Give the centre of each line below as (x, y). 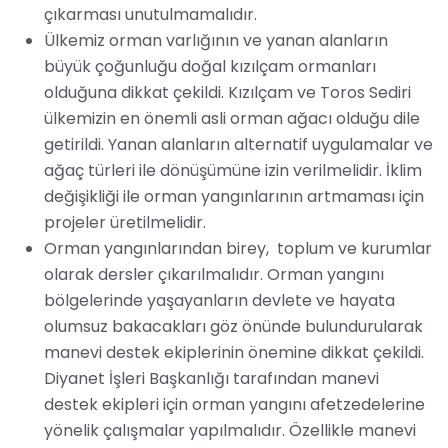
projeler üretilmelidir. (125, 223)
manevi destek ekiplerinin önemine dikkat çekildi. (234, 353)
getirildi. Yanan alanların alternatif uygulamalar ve (238, 145)
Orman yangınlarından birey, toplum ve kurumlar (238, 249)
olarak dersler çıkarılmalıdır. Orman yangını (214, 275)
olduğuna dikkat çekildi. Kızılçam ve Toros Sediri (227, 93)
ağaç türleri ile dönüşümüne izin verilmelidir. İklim (233, 171)
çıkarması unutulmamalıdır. (150, 15)
